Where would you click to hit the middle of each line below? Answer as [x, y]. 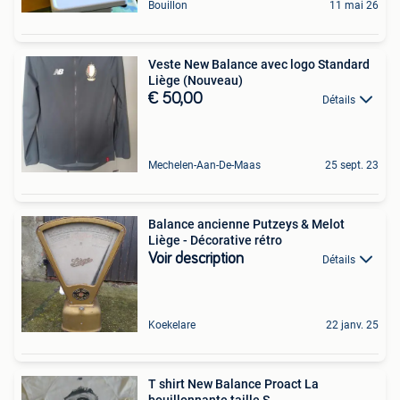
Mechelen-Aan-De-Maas [204, 165]
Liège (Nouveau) [196, 80]
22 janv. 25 [352, 325]
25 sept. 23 [352, 165]
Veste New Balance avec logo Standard [259, 64]
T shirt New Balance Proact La [233, 383]
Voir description [196, 258]
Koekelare [172, 325]
